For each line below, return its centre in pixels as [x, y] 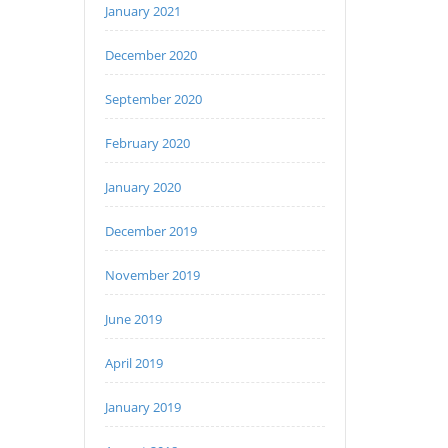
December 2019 [150, 231]
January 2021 [142, 11]
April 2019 [133, 363]
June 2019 [133, 319]
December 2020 [150, 55]
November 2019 [152, 275]
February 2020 [147, 143]
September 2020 [153, 99]
